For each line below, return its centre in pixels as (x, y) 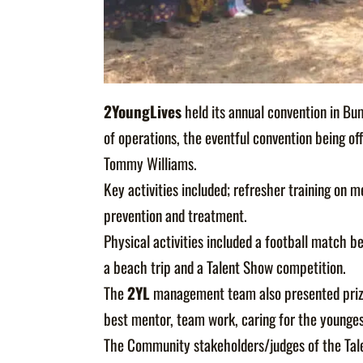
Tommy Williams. (151, 164)
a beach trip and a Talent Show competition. (225, 267)
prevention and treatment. (176, 216)
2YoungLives (143, 112)
